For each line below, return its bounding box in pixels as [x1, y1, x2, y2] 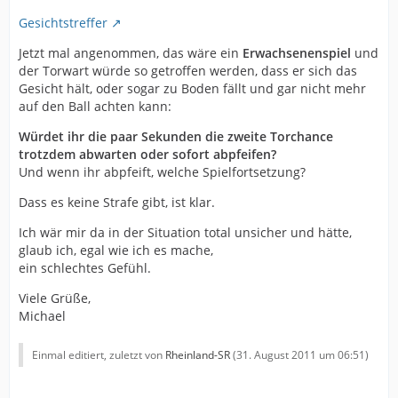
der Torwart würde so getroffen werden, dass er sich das [19, 62, 357, 79]
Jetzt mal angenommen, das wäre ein [19, 44, 239, 61]
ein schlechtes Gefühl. [19, 259, 151, 276]
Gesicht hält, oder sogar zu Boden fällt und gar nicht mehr [19, 80, 366, 97]
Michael [19, 307, 66, 324]
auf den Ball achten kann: [19, 98, 171, 115]
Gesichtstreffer [19, 14, 107, 31]
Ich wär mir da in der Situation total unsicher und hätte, [19, 224, 352, 241]
